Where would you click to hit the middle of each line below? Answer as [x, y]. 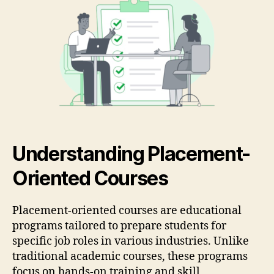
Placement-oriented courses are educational [127, 210]
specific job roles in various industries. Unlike [131, 241]
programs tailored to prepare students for [119, 226]
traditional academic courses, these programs [130, 256]
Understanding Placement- [131, 154]
